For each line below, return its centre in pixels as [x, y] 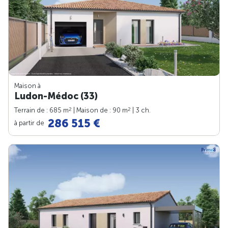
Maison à [27, 86]
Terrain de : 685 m [41, 110]
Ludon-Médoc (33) [56, 96]
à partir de [30, 123]
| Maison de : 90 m [100, 110]
